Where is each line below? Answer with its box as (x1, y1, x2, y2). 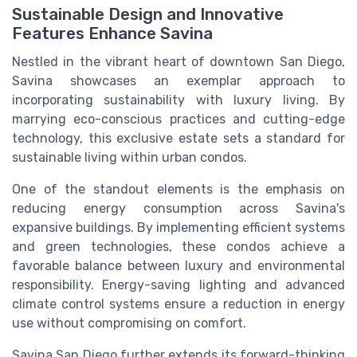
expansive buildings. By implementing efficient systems (12, 220, 345, 236)
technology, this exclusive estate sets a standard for (12, 131, 345, 147)
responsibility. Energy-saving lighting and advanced (12, 277, 345, 293)
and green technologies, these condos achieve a (12, 239, 345, 255)
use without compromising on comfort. (12, 316, 246, 331)
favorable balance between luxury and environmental (12, 258, 345, 274)
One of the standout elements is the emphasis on (12, 182, 345, 198)
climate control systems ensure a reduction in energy (12, 296, 345, 312)
